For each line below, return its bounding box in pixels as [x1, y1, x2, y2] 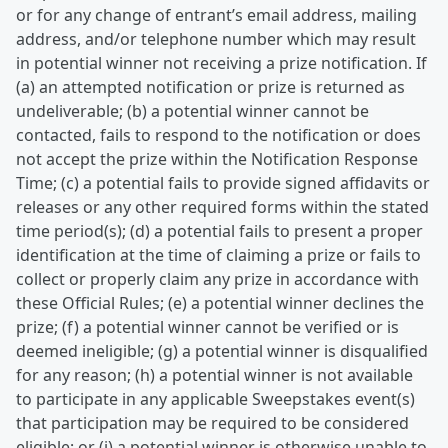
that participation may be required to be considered [16, 412, 409, 434]
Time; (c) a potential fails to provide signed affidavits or [16, 172, 430, 194]
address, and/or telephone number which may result [16, 28, 416, 50]
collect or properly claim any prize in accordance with [16, 268, 419, 290]
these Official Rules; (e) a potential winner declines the [16, 292, 424, 314]
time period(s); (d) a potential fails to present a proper [16, 220, 423, 242]
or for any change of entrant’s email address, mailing [16, 4, 417, 26]
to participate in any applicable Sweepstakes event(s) [16, 388, 415, 410]
